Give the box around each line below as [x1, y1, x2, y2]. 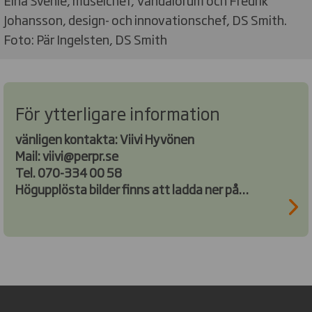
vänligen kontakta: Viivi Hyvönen [15, 130, 196, 148]
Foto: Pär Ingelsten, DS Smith [3, 30, 167, 49]
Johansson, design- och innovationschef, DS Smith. [3, 10, 287, 29]
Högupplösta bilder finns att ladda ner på [15, 180, 239, 198]
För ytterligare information [15, 100, 220, 126]
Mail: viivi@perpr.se [15, 146, 120, 165]
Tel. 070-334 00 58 [15, 163, 124, 182]
